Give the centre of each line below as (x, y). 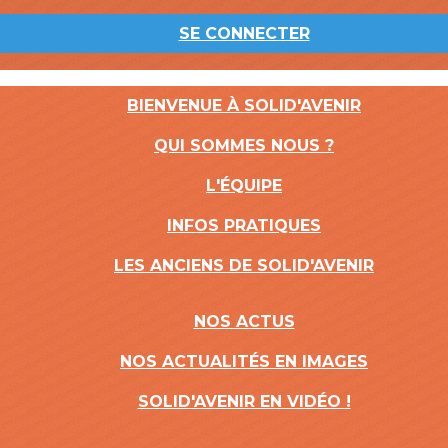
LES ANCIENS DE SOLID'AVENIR (244, 265)
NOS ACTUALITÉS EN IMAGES (244, 361)
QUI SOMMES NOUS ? (244, 145)
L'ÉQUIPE (244, 185)
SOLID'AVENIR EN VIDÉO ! (244, 401)
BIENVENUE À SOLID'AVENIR (244, 105)
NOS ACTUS (244, 321)
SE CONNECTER (244, 33)
